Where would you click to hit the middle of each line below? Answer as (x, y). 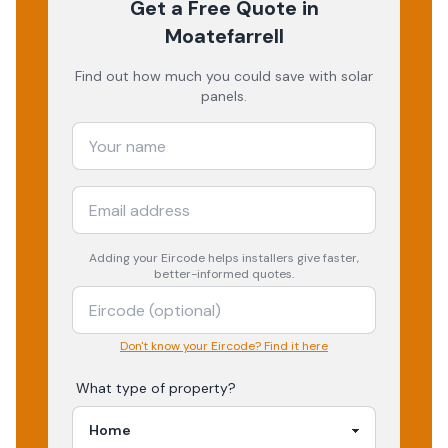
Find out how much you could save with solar (224, 76)
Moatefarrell (224, 36)
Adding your (125, 258)
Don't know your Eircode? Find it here (224, 346)
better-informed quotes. (224, 274)
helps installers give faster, (282, 258)
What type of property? (156, 388)
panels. (224, 96)
